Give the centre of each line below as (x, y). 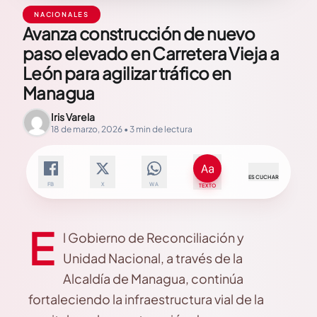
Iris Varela (73, 117)
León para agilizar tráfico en (127, 73)
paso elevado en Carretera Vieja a (151, 53)
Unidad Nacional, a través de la (153, 258)
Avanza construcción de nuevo (139, 33)
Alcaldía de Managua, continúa (153, 278)
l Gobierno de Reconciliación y (154, 237)
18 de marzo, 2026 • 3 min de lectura (122, 129)
